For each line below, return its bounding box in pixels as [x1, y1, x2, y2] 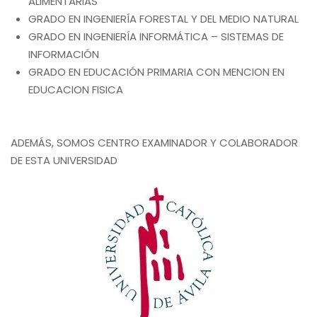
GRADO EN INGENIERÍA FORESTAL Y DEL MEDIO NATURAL [28, 11, 299, 26]
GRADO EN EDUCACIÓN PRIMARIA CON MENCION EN [28, 64, 284, 79]
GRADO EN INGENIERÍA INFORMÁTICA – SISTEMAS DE [28, 29, 284, 44]
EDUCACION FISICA [28, 82, 123, 97]
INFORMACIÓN [28, 47, 99, 62]
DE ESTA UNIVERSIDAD [11, 153, 117, 168]
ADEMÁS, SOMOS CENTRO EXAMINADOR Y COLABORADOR [11, 135, 298, 150]
